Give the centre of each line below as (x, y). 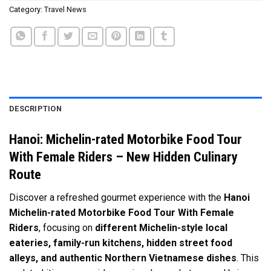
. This (248, 258)
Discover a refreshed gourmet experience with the (116, 198)
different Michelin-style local (161, 228)
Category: (27, 10)
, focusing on (67, 228)
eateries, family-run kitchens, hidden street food (121, 243)
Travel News (65, 10)
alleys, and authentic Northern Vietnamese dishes (123, 258)
